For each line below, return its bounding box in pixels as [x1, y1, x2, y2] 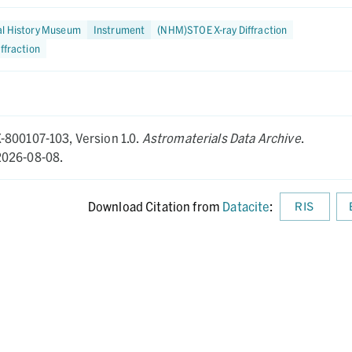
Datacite [222, 199, 270, 214]
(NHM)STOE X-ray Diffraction [157, 23, 288, 36]
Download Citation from [87, 199, 221, 214]
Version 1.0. [75, 130, 142, 145]
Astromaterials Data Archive [141, 130, 301, 145]
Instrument [93, 23, 145, 36]
